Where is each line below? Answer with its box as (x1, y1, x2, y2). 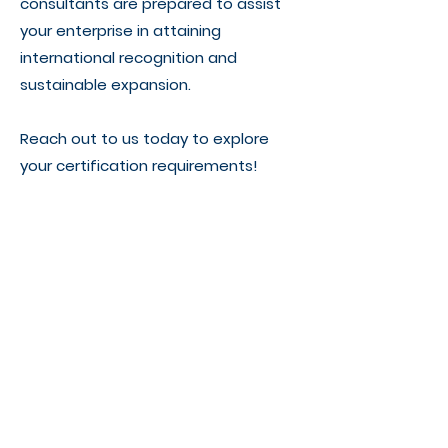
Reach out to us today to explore (20, 128, 269, 149)
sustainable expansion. (20, 74, 191, 95)
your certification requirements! (20, 155, 258, 176)
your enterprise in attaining (20, 20, 221, 41)
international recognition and (20, 47, 237, 68)
